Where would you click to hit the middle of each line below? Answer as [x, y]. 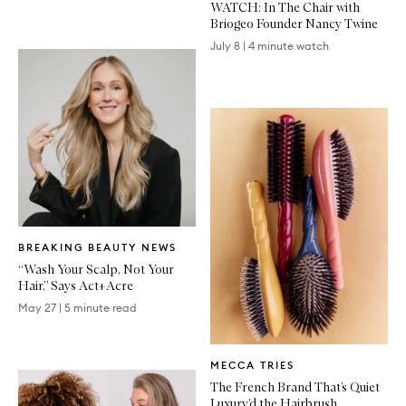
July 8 [225, 45]
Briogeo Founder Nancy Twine [294, 23]
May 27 [37, 307]
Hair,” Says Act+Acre [76, 285]
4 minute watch [289, 45]
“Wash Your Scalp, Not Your [96, 269]
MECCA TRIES [252, 365]
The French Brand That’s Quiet [295, 387]
